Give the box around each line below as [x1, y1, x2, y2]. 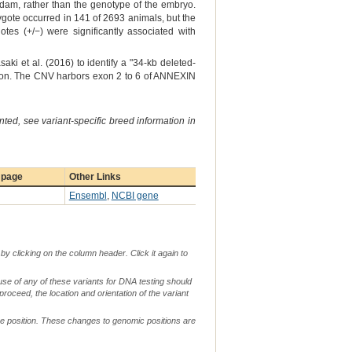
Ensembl [68, 190, 107, 202]
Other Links [68, 171, 121, 183]
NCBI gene [111, 190, 159, 202]
